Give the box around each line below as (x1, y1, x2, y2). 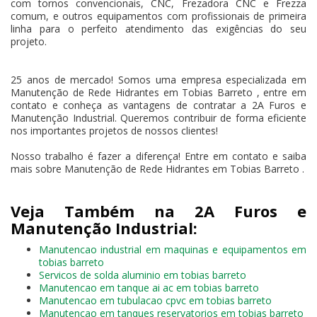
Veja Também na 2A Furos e (11, 200, 306, 221)
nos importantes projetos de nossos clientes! (11, 123, 218, 137)
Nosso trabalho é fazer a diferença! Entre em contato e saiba (11, 149, 306, 163)
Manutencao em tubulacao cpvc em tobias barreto (39, 293, 272, 307)
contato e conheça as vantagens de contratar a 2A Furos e (11, 98, 306, 112)
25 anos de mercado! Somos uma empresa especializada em (11, 72, 306, 86)
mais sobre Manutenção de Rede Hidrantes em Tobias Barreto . (11, 161, 304, 175)
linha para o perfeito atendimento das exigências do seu (11, 21, 306, 35)
